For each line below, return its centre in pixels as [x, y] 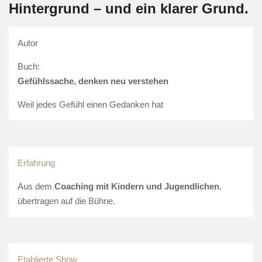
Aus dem [36, 186]
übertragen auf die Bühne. [66, 201]
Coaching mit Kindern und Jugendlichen [137, 186]
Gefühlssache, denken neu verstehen [93, 81]
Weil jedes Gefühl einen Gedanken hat [90, 104]
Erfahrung [36, 163]
